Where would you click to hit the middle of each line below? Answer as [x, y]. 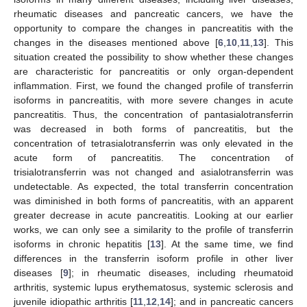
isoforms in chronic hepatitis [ [82, 244]
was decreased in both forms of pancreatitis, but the [153, 128]
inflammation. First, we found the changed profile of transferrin [153, 85]
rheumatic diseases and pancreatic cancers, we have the [153, 13]
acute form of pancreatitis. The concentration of [153, 157]
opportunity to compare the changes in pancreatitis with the [153, 28]
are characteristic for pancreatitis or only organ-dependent [153, 71]
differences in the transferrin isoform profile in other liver [153, 258]
